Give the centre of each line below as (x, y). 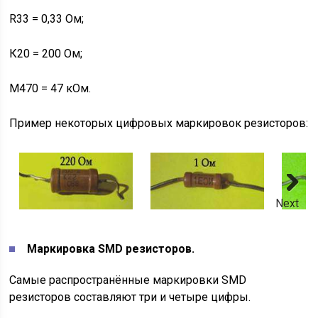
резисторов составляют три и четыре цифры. (130, 297)
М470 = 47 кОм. (50, 88)
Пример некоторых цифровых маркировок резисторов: (159, 123)
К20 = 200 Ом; (46, 54)
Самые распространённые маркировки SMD (128, 280)
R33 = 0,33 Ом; (47, 19)
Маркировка (63, 249)
